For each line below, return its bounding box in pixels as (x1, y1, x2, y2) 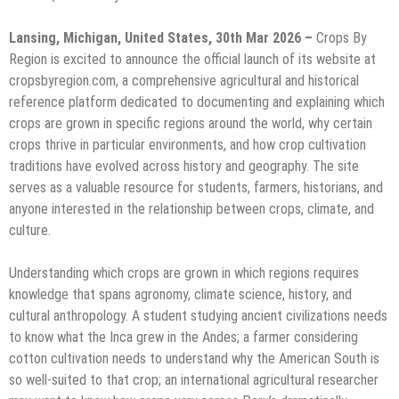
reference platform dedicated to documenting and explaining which (9, 94, 385, 111)
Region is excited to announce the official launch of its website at (9, 51, 376, 69)
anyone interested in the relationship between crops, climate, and (9, 200, 374, 218)
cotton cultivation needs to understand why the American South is (9, 350, 379, 368)
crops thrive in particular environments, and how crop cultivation (9, 136, 366, 154)
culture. (9, 222, 51, 240)
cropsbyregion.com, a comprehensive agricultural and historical (9, 72, 359, 90)
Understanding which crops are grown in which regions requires (9, 265, 359, 282)
